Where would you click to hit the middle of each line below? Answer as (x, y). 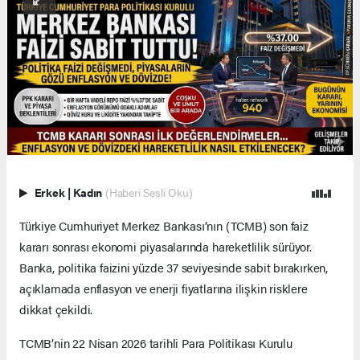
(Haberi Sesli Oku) (149, 192)
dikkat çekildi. (57, 309)
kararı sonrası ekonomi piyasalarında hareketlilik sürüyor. (166, 246)
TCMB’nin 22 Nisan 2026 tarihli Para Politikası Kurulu (156, 342)
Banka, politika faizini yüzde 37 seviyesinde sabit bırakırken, (174, 267)
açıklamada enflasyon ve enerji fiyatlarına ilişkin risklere (164, 288)
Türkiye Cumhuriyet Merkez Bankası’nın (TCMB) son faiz (164, 225)
